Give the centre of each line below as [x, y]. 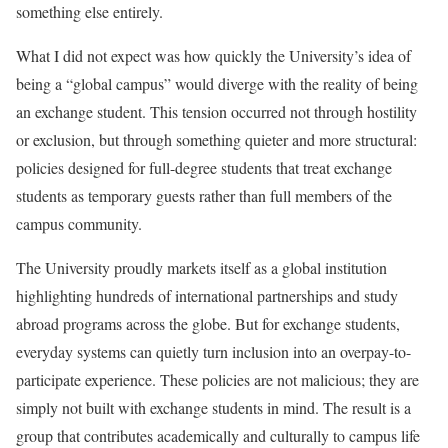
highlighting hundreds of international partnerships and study [207, 295]
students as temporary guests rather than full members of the [204, 195]
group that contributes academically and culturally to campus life [218, 435]
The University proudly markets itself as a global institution [201, 267]
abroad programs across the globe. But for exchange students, [208, 323]
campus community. [79, 223]
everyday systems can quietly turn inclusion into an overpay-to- [213, 351]
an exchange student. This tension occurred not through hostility [216, 111]
